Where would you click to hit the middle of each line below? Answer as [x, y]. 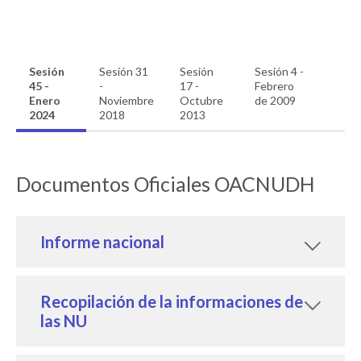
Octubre [202, 100]
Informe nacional [102, 241]
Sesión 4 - [280, 71]
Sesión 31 [124, 71]
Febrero [275, 85]
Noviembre [127, 100]
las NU [64, 320]
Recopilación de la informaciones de [172, 301]
